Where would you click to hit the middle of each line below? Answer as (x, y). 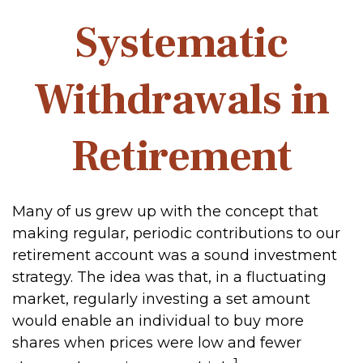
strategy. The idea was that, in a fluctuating (169, 277)
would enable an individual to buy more (158, 321)
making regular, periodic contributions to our (176, 233)
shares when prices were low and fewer (157, 343)
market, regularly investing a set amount (161, 299)
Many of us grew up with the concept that (165, 211)
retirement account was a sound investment (175, 255)
